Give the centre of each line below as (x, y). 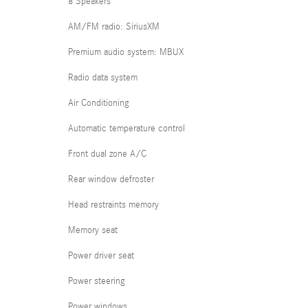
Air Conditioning (99, 103)
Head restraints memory (113, 205)
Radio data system (103, 77)
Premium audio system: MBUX (126, 52)
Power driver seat (101, 255)
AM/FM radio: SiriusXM (114, 26)
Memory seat (93, 230)
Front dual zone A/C (107, 154)
